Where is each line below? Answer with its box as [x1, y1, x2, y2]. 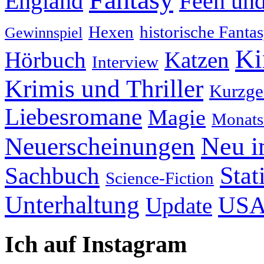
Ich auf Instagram [5, 230, 187, 258]
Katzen [164, 47, 229, 72]
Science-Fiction [105, 168, 214, 187]
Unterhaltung [5, 190, 140, 219]
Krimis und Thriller [5, 74, 203, 103]
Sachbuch [5, 162, 100, 189]
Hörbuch [5, 47, 86, 72]
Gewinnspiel [5, 24, 82, 41]
